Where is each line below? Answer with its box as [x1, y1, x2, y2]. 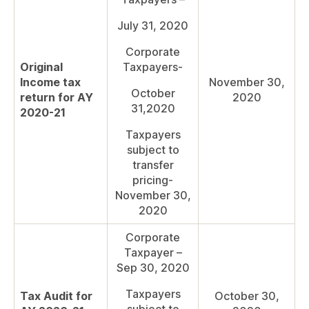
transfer [132, 158, 174, 172]
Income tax [20, 75, 81, 90]
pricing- [132, 173, 173, 188]
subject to [126, 143, 179, 157]
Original [20, 60, 63, 74]
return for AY [20, 90, 93, 105]
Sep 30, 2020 [116, 261, 190, 275]
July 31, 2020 [117, 19, 188, 33]
